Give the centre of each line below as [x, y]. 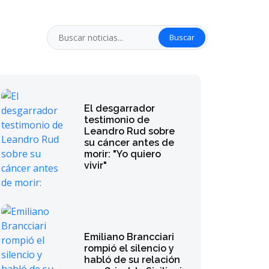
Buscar [182, 37]
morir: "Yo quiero [123, 154]
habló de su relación [132, 259]
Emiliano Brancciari [129, 237]
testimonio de [117, 120]
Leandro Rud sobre [130, 131]
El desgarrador [120, 108]
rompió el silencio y [129, 248]
